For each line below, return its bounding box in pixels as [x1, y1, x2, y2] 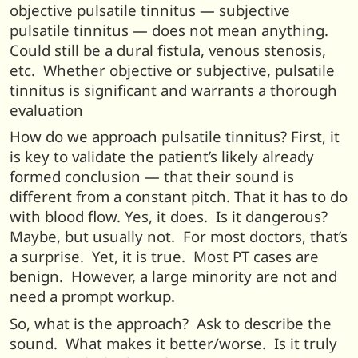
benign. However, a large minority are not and [10, 266, 337, 287]
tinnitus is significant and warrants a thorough [10, 79, 337, 100]
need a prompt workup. [10, 286, 175, 307]
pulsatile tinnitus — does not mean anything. [10, 19, 332, 40]
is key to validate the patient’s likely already [10, 146, 314, 167]
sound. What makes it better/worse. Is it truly [10, 332, 337, 353]
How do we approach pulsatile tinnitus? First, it [10, 126, 340, 147]
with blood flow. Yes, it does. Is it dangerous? [10, 206, 332, 227]
